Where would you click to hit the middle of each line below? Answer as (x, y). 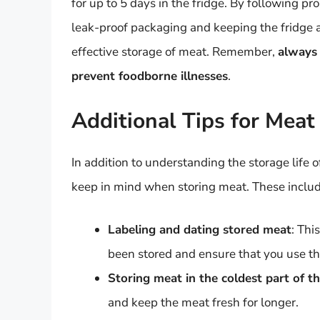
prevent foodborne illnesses (150, 76)
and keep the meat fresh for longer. (203, 302)
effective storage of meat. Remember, (175, 51)
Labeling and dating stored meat (200, 229)
